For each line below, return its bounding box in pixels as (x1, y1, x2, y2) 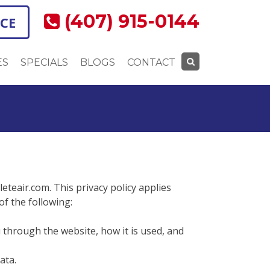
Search (181, 78, 213, 92)
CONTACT (127, 57, 175, 69)
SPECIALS (20, 57, 68, 69)
